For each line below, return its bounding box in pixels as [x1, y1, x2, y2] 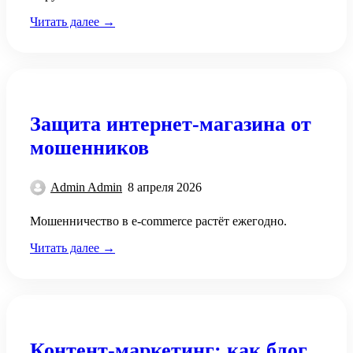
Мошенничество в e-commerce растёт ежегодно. [30, 214, 287, 229]
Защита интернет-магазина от [30, 112, 311, 136]
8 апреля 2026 [128, 180, 202, 195]
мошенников [30, 136, 149, 159]
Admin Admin [50, 180, 122, 195]
